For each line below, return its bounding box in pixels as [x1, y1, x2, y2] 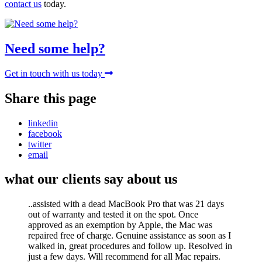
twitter [28, 139, 51, 149]
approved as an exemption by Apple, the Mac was [28, 220, 212, 230]
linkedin [28, 118, 58, 128]
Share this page [5, 90, 96, 106]
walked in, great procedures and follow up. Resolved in [28, 241, 232, 251]
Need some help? [5, 40, 105, 56]
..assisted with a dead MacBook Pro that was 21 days [28, 199, 224, 209]
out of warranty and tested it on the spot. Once [28, 209, 198, 220]
